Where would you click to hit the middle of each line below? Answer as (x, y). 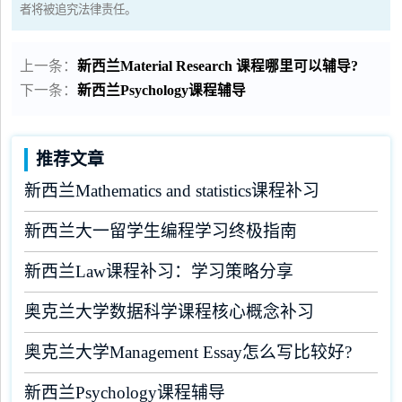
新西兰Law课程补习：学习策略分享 (158, 272)
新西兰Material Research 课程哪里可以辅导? (218, 66)
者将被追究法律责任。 (79, 9)
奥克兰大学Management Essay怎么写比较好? (188, 353)
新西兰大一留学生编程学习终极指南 (160, 232)
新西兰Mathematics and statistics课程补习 (171, 191)
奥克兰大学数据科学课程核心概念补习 (169, 312)
